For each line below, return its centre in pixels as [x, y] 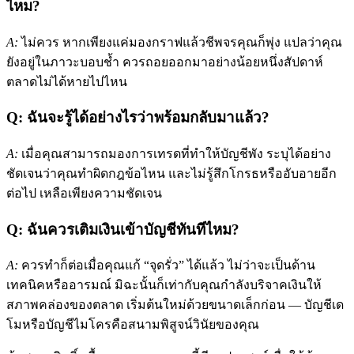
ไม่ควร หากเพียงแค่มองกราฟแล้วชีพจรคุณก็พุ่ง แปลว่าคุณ [180, 42]
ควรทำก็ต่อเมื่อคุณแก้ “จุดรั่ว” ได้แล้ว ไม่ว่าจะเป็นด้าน [167, 265]
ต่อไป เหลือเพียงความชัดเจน [84, 194]
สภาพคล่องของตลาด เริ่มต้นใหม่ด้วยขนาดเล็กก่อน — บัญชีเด [175, 305]
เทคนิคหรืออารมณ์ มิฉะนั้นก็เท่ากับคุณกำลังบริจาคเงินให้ [164, 285]
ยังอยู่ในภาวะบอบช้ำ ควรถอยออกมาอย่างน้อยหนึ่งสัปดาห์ [165, 62]
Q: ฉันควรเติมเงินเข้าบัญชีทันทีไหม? [123, 229]
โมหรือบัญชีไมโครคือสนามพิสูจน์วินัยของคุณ [133, 325]
